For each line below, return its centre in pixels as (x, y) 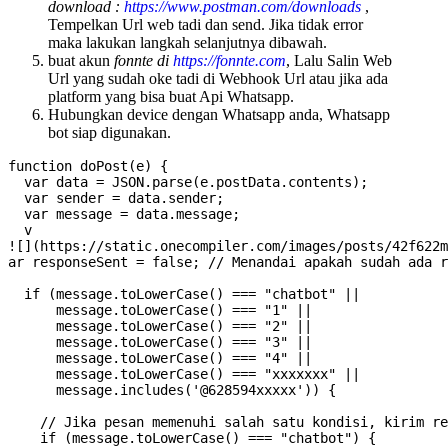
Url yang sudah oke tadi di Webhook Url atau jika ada (218, 79)
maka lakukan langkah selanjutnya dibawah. (187, 43)
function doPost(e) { (88, 166)
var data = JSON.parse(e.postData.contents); (188, 182)
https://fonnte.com (229, 61)
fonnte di (143, 61)
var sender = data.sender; (116, 198)
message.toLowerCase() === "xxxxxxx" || (184, 374)
